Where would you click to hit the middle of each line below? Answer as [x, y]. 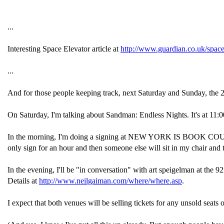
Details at [23, 181]
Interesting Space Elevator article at [64, 49]
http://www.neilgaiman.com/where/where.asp [110, 181]
